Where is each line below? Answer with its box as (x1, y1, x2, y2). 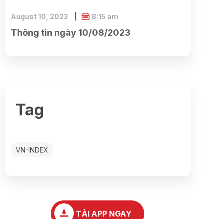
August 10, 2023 (10, 12, 69, 21)
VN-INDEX (15, 146, 48, 154)
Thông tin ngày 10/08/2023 (10, 27, 131, 38)
